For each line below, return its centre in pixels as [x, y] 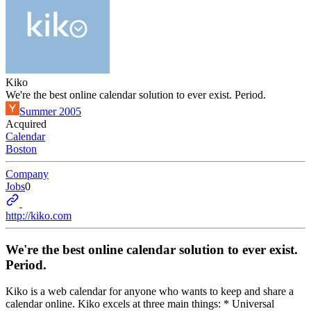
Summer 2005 [50, 111]
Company [27, 174]
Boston [21, 149]
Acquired [26, 124]
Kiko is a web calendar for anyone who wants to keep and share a [150, 292]
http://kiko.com [39, 216]
